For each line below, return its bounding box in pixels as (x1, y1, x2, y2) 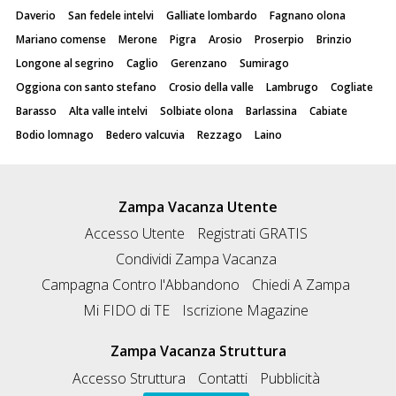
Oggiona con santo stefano (16, 79, 156, 95)
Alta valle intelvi (69, 103, 148, 118)
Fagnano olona (270, 7, 346, 23)
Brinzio (316, 31, 352, 47)
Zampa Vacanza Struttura (110, 341, 286, 362)
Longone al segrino (16, 55, 114, 71)
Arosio (209, 31, 242, 47)
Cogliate (331, 79, 373, 95)
